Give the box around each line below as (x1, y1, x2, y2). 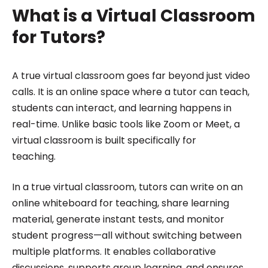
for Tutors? (11, 25, 105, 49)
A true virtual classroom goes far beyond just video (11, 68, 250, 83)
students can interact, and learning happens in (11, 100, 232, 115)
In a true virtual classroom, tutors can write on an (11, 179, 243, 194)
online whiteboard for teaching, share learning (11, 196, 229, 210)
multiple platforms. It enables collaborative (11, 244, 216, 258)
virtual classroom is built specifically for (11, 133, 196, 147)
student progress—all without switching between (11, 228, 242, 242)
